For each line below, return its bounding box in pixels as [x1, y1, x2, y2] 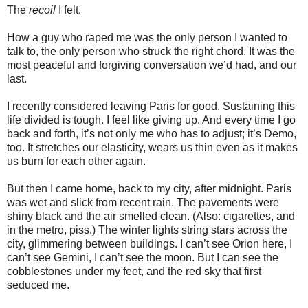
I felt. [56, 3, 81, 16]
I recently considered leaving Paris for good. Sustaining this [7, 100, 295, 112]
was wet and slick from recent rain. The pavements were [7, 196, 279, 208]
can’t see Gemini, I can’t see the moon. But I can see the [7, 251, 278, 263]
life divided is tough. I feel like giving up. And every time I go [7, 113, 296, 126]
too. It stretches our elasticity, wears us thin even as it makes [7, 141, 298, 153]
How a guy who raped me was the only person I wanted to [7, 31, 287, 43]
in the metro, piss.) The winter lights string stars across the [7, 223, 287, 236]
